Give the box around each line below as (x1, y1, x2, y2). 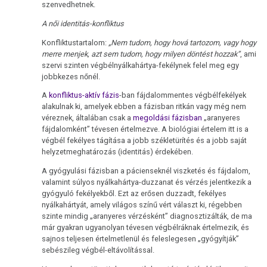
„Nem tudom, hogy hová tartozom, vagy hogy (108, 38, 257, 47)
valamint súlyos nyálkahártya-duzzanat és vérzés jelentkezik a (42, 178, 252, 187)
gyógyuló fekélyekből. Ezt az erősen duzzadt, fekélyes (42, 189, 227, 198)
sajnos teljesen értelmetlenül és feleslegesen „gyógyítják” (42, 234, 240, 244)
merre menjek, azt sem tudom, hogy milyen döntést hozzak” (42, 49, 241, 58)
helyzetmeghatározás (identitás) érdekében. (42, 147, 194, 157)
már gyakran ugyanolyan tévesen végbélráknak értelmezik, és (42, 223, 250, 232)
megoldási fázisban (133, 113, 203, 123)
